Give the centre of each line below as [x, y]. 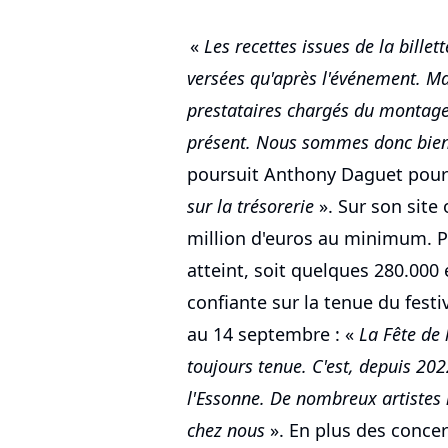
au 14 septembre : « [273, 333]
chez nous [226, 429]
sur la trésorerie [250, 205]
